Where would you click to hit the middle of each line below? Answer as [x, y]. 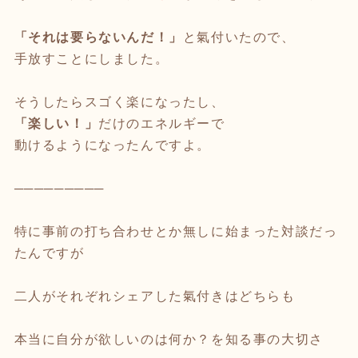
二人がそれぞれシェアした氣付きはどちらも [155, 296]
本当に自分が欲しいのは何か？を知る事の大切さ [169, 340]
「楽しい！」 [56, 124]
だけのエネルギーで [162, 124]
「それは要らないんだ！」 [98, 38]
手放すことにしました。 [91, 59]
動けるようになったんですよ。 [112, 145]
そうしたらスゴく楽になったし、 [119, 102]
